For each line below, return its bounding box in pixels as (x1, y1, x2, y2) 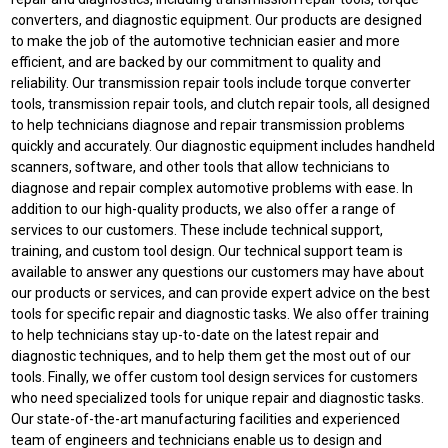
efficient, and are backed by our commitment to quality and (11, 53, 382, 70)
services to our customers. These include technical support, (11, 221, 384, 238)
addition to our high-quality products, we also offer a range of (11, 200, 397, 217)
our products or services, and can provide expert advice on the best (11, 284, 431, 301)
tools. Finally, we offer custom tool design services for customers (11, 368, 419, 385)
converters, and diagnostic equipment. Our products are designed (11, 11, 423, 28)
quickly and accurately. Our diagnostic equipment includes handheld (11, 137, 436, 154)
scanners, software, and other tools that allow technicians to (11, 158, 391, 175)
